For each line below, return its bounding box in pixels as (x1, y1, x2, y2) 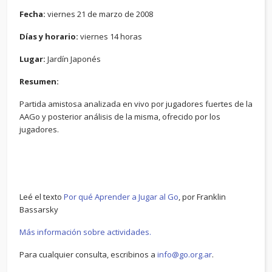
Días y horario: (19, 31, 80, 42)
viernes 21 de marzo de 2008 (47, 8, 153, 19)
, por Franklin (178, 191, 226, 202)
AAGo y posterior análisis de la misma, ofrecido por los (19, 111, 220, 122)
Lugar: (19, 53, 47, 64)
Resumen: (19, 76, 59, 87)
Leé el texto (19, 191, 64, 202)
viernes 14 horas (80, 31, 142, 42)
